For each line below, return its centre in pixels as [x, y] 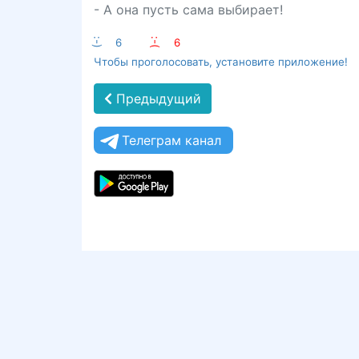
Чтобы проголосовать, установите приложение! [221, 62]
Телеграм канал [171, 140]
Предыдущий [157, 99]
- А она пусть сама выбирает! [188, 10]
